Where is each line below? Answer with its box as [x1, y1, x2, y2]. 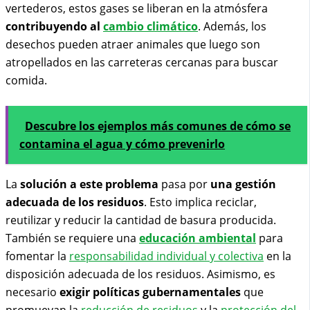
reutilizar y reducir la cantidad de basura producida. [6, 212, 276, 228]
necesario [6, 284, 60, 300]
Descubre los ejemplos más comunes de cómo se [25, 118, 291, 134]
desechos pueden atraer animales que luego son [6, 37, 260, 53]
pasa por [158, 176, 210, 192]
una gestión [210, 176, 276, 192]
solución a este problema [20, 176, 158, 192]
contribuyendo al [6, 19, 103, 35]
